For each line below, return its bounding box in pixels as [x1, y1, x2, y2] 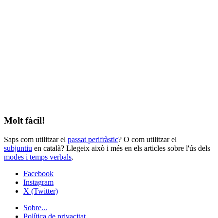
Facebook [23, 169, 54, 178]
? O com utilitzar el [118, 135, 177, 144]
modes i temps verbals [4, 152, 72, 161]
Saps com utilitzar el [4, 135, 68, 144]
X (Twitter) [23, 186, 58, 195]
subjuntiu [4, 144, 32, 152]
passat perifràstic [68, 135, 118, 144]
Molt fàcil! [4, 115, 45, 126]
